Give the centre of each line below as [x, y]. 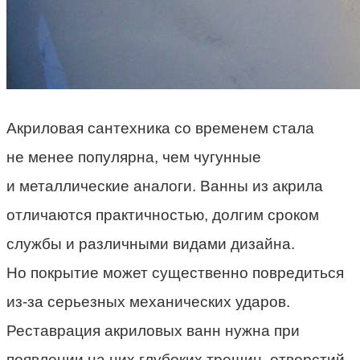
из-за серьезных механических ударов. [148, 301]
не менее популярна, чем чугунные [134, 157]
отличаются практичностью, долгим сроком [163, 215]
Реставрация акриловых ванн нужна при [153, 330]
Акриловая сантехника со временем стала [160, 128]
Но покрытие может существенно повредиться [175, 272]
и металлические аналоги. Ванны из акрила [165, 186]
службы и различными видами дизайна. [151, 243]
